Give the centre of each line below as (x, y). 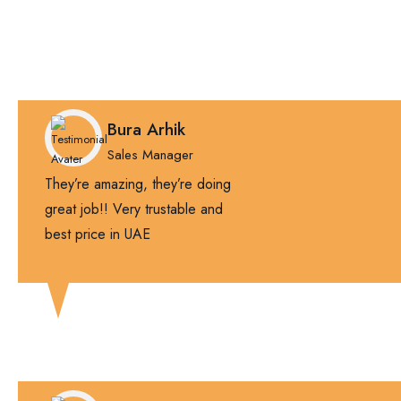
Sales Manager (150, 155)
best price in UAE (98, 234)
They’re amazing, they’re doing (138, 184)
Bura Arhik (146, 129)
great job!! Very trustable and (134, 209)
